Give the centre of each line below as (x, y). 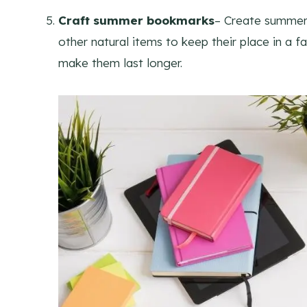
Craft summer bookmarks (136, 20)
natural (110, 41)
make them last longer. (120, 62)
